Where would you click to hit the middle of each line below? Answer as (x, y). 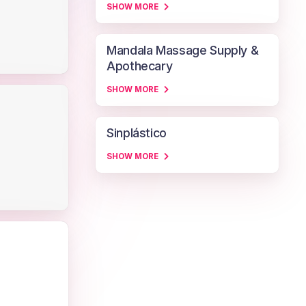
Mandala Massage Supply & (183, 50)
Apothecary (140, 66)
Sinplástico (137, 133)
